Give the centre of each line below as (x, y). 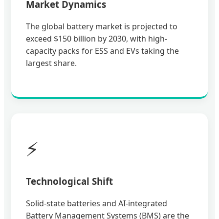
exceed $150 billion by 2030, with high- (97, 39)
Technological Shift (69, 181)
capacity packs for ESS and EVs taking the (102, 51)
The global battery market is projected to (102, 27)
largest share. (51, 63)
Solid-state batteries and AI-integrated (97, 203)
